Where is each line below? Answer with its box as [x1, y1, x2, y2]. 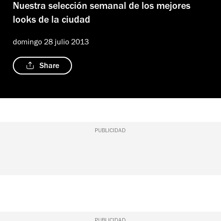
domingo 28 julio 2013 [13, 38, 89, 47]
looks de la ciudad [13, 16, 90, 26]
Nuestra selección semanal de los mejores [13, 2, 190, 12]
